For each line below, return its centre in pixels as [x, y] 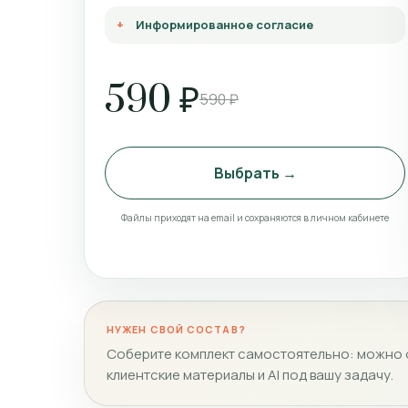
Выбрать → [255, 173]
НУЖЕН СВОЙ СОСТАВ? [176, 329]
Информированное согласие [224, 24]
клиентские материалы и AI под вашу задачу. [250, 374]
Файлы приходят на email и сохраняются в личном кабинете [255, 217]
